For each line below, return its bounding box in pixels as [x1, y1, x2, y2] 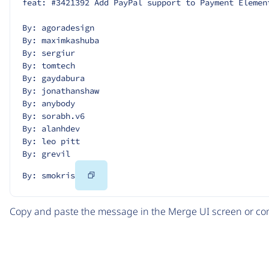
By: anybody [22, 97, 75, 109]
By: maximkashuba [22, 34, 99, 46]
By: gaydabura [22, 72, 85, 83]
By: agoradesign [22, 22, 94, 33]
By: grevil [22, 148, 70, 159]
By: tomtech [22, 59, 75, 71]
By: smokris [22, 169, 75, 181]
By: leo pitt [22, 135, 80, 147]
